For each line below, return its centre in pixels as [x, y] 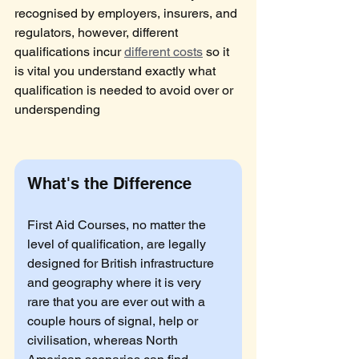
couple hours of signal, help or [114, 321]
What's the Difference [109, 184]
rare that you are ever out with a [118, 302]
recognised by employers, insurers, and [127, 14]
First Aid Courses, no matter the [118, 225]
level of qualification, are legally [118, 244]
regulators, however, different [98, 33]
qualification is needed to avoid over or [125, 91]
